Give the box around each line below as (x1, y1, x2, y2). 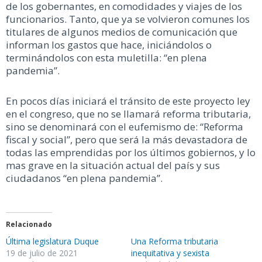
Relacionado (6, 219, 52, 229)
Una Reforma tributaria (131, 235, 218, 247)
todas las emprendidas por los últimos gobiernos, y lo (6, 146, 256, 160)
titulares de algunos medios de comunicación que (6, 25, 237, 39)
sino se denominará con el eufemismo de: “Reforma (6, 120, 243, 134)
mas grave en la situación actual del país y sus (6, 158, 220, 173)
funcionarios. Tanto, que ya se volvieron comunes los (6, 12, 250, 26)
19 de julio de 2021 (6, 247, 78, 258)
